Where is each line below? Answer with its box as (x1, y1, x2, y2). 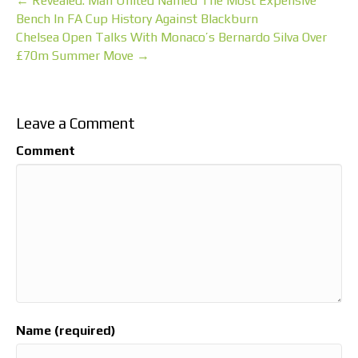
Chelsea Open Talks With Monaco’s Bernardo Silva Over (16, 29, 327, 45)
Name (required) (16, 322, 116, 338)
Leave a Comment (16, 113, 135, 132)
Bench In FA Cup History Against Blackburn (16, 10, 258, 26)
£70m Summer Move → (16, 47, 149, 63)
